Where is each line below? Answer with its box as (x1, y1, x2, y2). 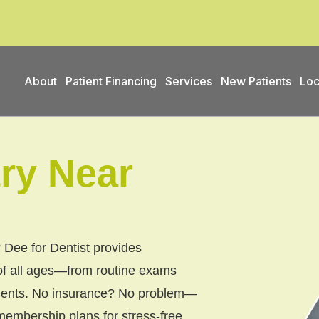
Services (165, 73, 212, 88)
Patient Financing (66, 73, 157, 88)
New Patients (221, 73, 291, 88)
